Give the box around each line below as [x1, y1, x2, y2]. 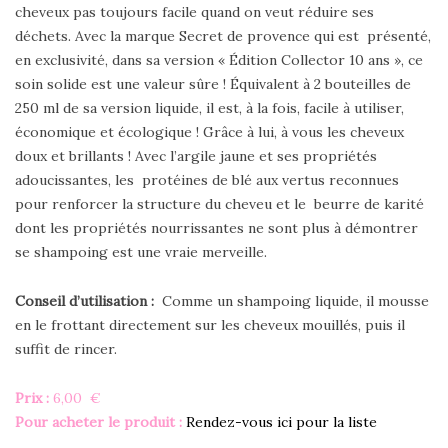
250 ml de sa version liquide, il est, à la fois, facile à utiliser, [15, 99, 404, 118]
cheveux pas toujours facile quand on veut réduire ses [15, 3, 374, 22]
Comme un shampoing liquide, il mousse [162, 292, 429, 311]
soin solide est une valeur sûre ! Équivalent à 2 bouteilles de [15, 75, 411, 94]
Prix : [15, 389, 53, 408]
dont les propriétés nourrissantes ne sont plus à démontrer [15, 219, 418, 238]
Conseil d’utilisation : [15, 292, 162, 311]
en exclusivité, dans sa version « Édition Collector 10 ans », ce [15, 51, 423, 70]
